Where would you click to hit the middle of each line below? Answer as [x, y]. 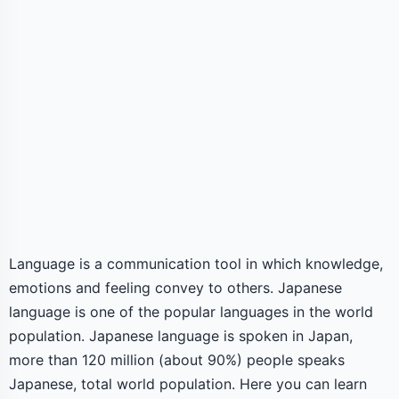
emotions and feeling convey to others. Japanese [175, 288]
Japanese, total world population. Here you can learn [188, 384]
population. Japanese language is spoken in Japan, [181, 336]
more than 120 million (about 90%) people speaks [177, 360]
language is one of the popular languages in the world [191, 312]
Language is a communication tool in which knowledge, [196, 264]
